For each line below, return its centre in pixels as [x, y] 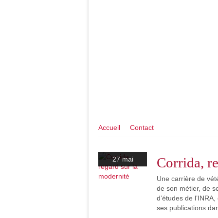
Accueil [109, 127]
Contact [142, 127]
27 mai [123, 159]
